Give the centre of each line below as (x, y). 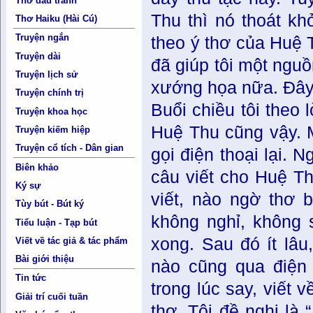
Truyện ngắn (43, 38)
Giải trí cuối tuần (52, 296)
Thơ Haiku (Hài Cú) (57, 19)
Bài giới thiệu (45, 259)
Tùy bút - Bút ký (50, 204)
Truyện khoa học (52, 111)
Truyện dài (38, 56)
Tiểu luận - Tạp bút (57, 222)
